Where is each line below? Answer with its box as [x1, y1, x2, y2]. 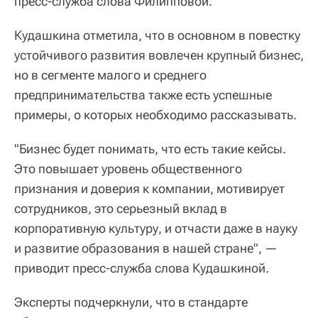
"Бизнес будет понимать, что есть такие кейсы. [14, 141, 286, 156]
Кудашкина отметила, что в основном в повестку [14, 28, 300, 43]
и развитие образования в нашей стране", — [14, 241, 278, 256]
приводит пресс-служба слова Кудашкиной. [14, 261, 269, 275]
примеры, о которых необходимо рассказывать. [14, 107, 297, 122]
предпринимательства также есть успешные [14, 87, 272, 102]
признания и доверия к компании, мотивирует [14, 181, 285, 196]
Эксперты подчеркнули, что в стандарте [14, 295, 248, 309]
